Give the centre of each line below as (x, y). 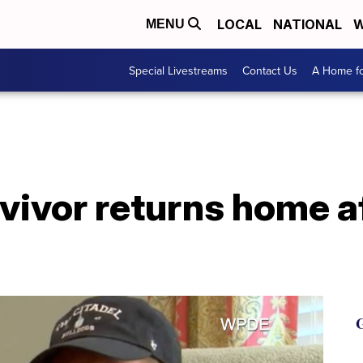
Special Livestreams (178, 70)
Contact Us (270, 70)
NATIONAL (307, 24)
